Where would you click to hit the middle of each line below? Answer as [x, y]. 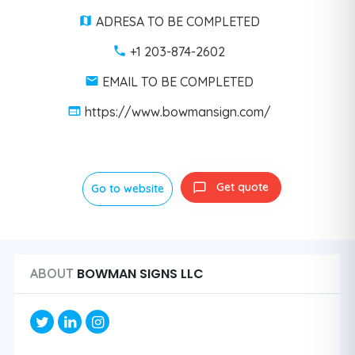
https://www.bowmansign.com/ [177, 111]
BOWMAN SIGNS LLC [139, 274]
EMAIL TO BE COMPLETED [177, 81]
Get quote [242, 187]
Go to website [127, 189]
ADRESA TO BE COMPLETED [177, 21]
